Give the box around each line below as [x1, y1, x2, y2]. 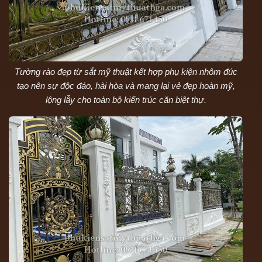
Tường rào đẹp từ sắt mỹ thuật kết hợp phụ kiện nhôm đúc [14, 67, 237, 77]
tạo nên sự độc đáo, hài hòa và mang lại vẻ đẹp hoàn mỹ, [16, 81, 235, 91]
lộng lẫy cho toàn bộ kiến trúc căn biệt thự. [45, 95, 206, 105]
